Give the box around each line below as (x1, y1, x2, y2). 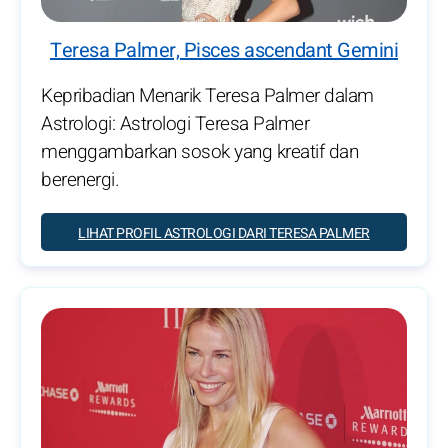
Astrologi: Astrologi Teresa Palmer (41, 109, 309, 138)
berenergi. (41, 165, 119, 194)
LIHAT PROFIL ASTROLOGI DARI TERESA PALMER (78, 222, 370, 244)
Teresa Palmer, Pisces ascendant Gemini (50, 35, 398, 65)
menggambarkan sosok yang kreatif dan (41, 137, 358, 166)
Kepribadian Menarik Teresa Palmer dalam (41, 81, 374, 110)
